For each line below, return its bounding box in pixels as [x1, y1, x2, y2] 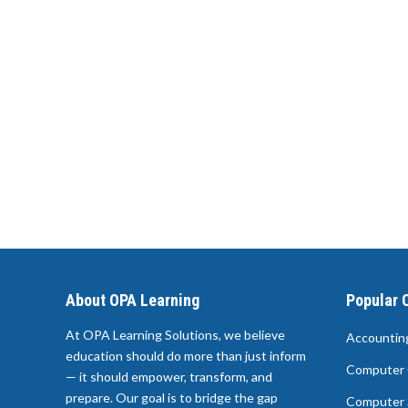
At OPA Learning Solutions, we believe [66, 326, 285, 342]
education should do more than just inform [66, 347, 306, 363]
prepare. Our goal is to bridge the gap [66, 389, 278, 405]
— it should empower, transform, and [66, 368, 272, 384]
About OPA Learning [66, 290, 199, 310]
